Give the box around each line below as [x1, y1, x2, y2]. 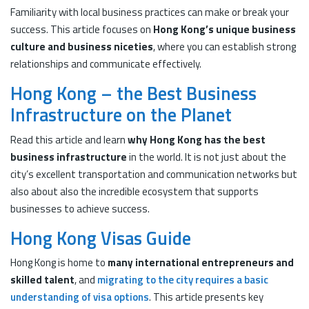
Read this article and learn [10, 131, 128, 148]
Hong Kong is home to [10, 255, 108, 270]
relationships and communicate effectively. [10, 56, 201, 72]
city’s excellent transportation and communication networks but [10, 166, 297, 182]
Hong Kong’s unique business [153, 21, 296, 37]
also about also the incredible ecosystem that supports [10, 183, 259, 199]
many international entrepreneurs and [108, 255, 294, 270]
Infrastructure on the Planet [10, 101, 232, 128]
